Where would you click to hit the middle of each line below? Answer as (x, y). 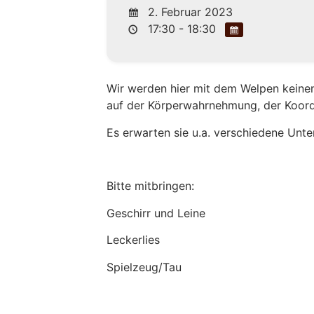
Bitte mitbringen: (151, 186)
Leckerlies (134, 240)
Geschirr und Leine (156, 213)
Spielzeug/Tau (144, 267)
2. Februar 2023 (189, 12)
